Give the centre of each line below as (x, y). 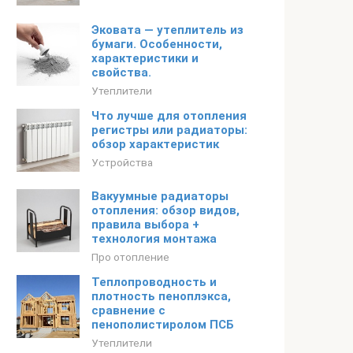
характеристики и (145, 58)
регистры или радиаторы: (169, 130)
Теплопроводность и (154, 282)
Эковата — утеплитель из (167, 30)
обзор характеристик (155, 144)
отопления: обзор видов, (165, 210)
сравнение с (128, 310)
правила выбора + (145, 225)
